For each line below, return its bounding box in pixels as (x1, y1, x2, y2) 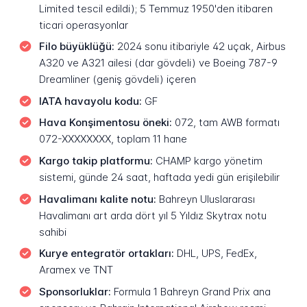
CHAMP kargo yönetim (152, 154, 262, 167)
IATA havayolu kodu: (38, 94, 142, 108)
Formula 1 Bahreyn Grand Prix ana (110, 284, 271, 298)
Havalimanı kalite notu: (38, 192, 156, 206)
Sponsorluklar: (38, 284, 111, 298)
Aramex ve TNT (38, 263, 113, 277)
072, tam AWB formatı (171, 116, 280, 130)
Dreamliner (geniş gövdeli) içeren (38, 73, 196, 86)
